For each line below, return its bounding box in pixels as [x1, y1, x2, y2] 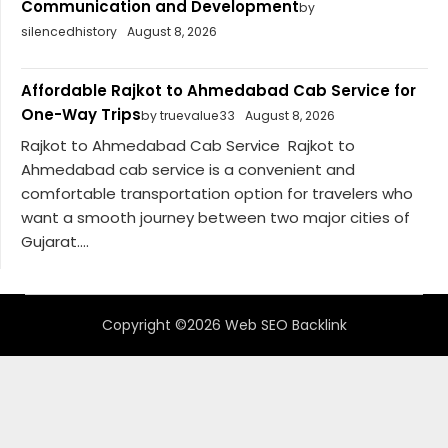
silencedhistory [21, 22, 117, 40]
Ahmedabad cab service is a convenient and [21, 159, 355, 181]
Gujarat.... [21, 231, 89, 253]
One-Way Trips [21, 103, 141, 125]
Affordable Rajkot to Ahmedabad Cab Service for [21, 79, 416, 101]
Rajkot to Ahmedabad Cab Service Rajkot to [21, 135, 355, 157]
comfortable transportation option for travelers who [21, 183, 413, 205]
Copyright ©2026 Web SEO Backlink [101, 315, 347, 336]
